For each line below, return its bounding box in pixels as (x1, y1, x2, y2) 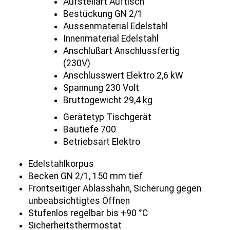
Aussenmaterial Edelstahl (63, 21, 168, 32)
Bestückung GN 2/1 (63, 9, 143, 20)
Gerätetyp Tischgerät (63, 111, 151, 122)
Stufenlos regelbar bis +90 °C (28, 207, 148, 218)
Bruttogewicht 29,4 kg (63, 95, 152, 106)
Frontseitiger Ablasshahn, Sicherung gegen (28, 183, 201, 194)
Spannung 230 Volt (63, 83, 139, 93)
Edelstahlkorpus (28, 158, 94, 169)
